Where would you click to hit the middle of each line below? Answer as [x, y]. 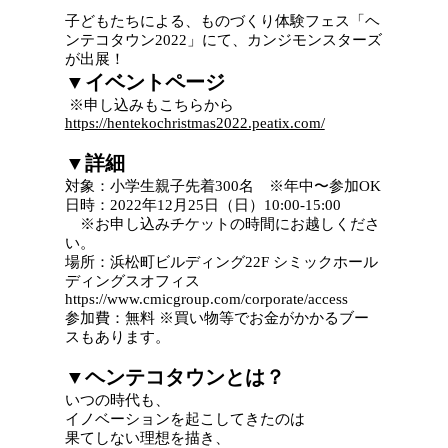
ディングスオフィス [132, 282]
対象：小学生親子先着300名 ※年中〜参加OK [222, 187]
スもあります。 [117, 338]
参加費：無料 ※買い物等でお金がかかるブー [216, 319]
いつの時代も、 [117, 401]
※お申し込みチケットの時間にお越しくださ [222, 225]
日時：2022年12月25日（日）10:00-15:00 [202, 206]
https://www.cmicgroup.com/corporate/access [206, 300]
